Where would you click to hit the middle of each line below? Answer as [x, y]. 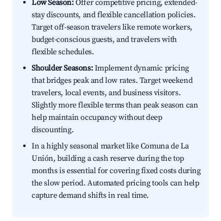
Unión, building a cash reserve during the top [108, 159]
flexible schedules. [63, 52]
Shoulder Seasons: [62, 68]
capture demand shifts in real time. [91, 196]
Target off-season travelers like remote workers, [112, 27]
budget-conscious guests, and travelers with [104, 40]
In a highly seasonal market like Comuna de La [110, 146]
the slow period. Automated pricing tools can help [115, 183]
